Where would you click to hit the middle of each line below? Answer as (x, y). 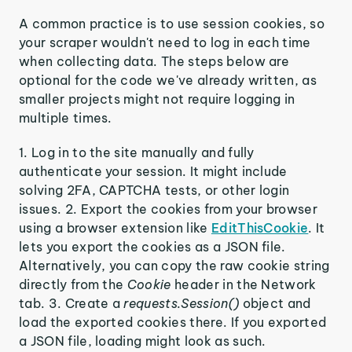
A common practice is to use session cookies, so (172, 23)
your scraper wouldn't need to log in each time (165, 42)
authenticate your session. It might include (153, 171)
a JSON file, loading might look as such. (143, 341)
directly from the (73, 284)
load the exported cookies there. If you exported (173, 322)
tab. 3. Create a (71, 303)
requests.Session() (181, 303)
